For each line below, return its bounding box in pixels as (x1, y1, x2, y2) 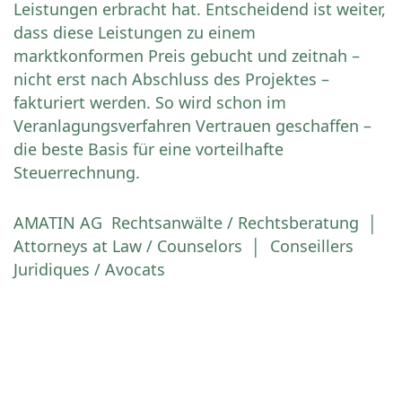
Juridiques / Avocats (13, 258, 165, 281)
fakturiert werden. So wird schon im (13, 92, 286, 114)
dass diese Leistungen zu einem (13, 22, 256, 44)
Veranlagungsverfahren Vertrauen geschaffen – (13, 115, 371, 137)
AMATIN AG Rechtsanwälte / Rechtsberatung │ (13, 212, 382, 234)
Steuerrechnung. (13, 162, 140, 184)
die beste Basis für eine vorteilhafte (13, 138, 284, 161)
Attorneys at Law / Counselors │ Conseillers (13, 235, 354, 258)
